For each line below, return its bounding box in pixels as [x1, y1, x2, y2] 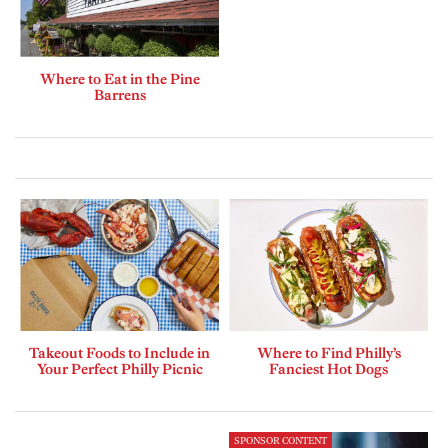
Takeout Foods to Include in [29, 344, 210, 363]
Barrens [93, 85, 146, 104]
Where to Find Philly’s [256, 344, 401, 363]
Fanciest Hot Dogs [269, 360, 388, 379]
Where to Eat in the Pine [39, 69, 200, 88]
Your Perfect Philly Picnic [36, 360, 203, 379]
